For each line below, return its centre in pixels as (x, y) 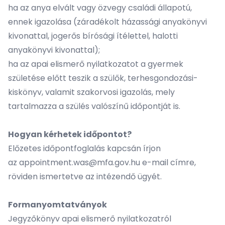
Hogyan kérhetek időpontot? (70, 134)
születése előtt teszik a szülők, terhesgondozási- (103, 78)
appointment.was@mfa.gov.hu (80, 162)
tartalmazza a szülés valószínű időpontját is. (94, 106)
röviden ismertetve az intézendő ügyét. (85, 177)
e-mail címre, (168, 162)
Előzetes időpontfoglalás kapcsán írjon (84, 148)
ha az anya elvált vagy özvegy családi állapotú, (100, 8)
